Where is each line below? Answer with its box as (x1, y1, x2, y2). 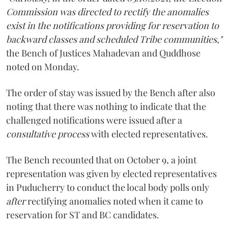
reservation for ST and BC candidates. (6, 208, 159, 221)
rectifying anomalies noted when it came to (25, 194, 203, 207)
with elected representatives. (89, 127, 208, 140)
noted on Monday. (6, 60, 79, 73)
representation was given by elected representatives (6, 167, 217, 180)
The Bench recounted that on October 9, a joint (6, 153, 196, 166)
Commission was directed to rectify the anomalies (6, 5, 209, 18)
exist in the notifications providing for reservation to (6, 19, 219, 32)
